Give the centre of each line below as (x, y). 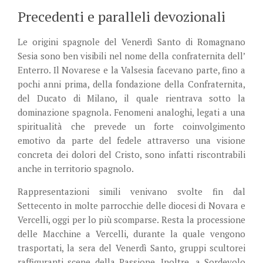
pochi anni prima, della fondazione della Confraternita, (131, 84)
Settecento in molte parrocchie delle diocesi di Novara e (131, 205)
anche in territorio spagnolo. (76, 168)
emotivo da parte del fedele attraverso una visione (131, 140)
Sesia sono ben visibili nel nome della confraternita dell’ (131, 55)
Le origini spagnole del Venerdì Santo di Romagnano (131, 41)
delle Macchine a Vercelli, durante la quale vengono (131, 233)
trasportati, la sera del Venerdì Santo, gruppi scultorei (131, 247)
